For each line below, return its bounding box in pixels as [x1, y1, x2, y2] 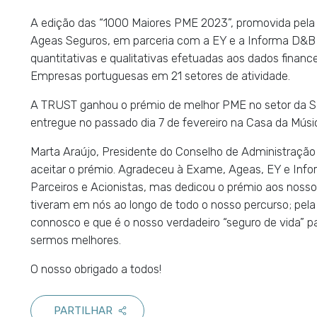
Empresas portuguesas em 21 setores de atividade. [30, 69, 290, 83]
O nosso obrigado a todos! [30, 262, 161, 277]
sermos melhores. [30, 233, 121, 248]
